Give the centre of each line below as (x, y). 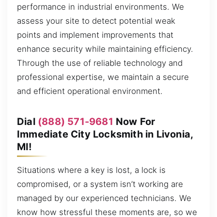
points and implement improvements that (95, 35)
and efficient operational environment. (90, 91)
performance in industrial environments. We (101, 7)
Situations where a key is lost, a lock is (91, 170)
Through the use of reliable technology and (100, 63)
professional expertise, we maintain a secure (103, 77)
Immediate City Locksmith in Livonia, (105, 134)
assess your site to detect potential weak (96, 21)
